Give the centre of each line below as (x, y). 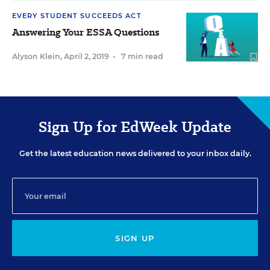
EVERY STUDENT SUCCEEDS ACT (77, 16)
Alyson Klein (36, 56)
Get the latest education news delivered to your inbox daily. (135, 153)
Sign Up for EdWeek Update (135, 127)
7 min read (142, 56)
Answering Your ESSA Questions (86, 32)
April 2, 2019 (86, 56)
